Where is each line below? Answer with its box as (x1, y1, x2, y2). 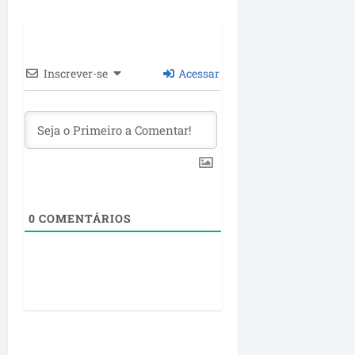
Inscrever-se (44, 65, 108, 81)
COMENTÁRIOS (36, 210, 132, 226)
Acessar (175, 65, 219, 81)
